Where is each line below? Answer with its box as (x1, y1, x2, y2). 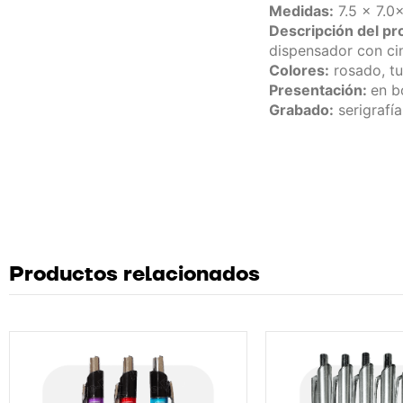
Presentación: (268, 81, 371, 100)
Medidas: (268, 2, 334, 21)
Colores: (268, 61, 329, 80)
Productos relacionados (9, 261, 260, 289)
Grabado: (268, 101, 334, 120)
